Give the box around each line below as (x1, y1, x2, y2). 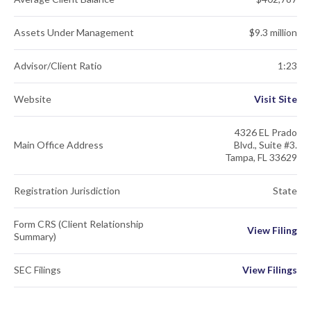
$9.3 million (249, 26, 297, 38)
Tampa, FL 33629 (225, 151, 297, 163)
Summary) (14, 230, 56, 242)
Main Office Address (14, 139, 103, 151)
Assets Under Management (14, 26, 134, 38)
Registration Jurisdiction (14, 185, 120, 196)
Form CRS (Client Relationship (14, 218, 144, 230)
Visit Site (254, 93, 297, 105)
